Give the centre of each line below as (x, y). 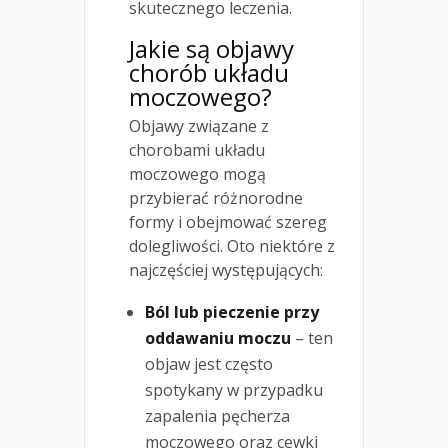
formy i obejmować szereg (228, 222)
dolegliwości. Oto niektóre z (232, 246)
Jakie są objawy (211, 49)
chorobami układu (197, 150)
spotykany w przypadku (234, 390)
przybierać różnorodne (216, 198)
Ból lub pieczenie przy (232, 312)
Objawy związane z (199, 126)
